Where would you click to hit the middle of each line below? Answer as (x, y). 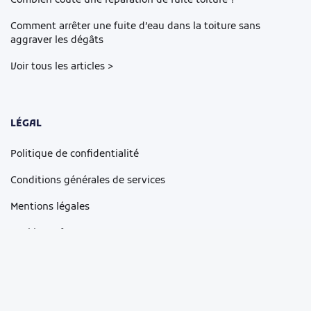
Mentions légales (50, 208)
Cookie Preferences (55, 234)
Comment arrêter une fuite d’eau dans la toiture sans (135, 27)
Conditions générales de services (88, 181)
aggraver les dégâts (57, 41)
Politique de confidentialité (75, 155)
